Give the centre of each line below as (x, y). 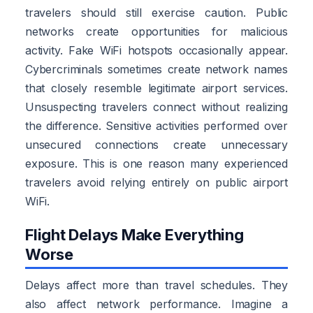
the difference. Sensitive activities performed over (156, 125)
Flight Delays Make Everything (134, 234)
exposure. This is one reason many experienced (156, 163)
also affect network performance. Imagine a (156, 304)
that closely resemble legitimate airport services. (156, 88)
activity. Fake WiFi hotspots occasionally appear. (156, 50)
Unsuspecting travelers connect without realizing (156, 107)
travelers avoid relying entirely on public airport (156, 182)
